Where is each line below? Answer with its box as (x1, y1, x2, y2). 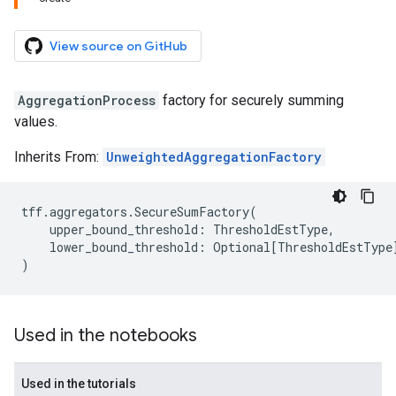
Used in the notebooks (14, 324, 197, 346)
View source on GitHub (49, 38, 187, 54)
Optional (213, 239, 270, 255)
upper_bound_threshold (49, 221, 198, 238)
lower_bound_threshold (49, 239, 198, 255)
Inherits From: (14, 148, 103, 165)
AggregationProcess (18, 92, 156, 109)
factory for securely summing (159, 92, 344, 109)
